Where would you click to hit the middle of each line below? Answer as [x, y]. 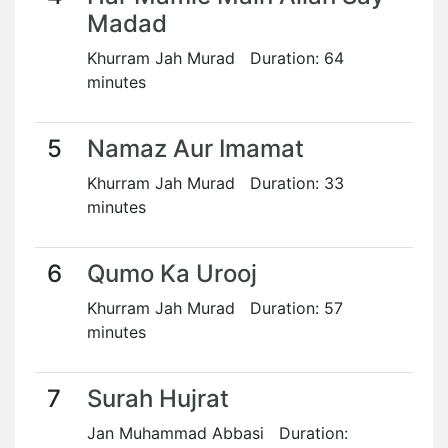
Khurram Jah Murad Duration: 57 [215, 308]
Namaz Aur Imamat [195, 148]
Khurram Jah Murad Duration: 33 [215, 183]
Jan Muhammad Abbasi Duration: [217, 433]
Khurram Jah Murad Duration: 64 [215, 58]
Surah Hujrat [158, 398]
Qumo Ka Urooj [172, 273]
